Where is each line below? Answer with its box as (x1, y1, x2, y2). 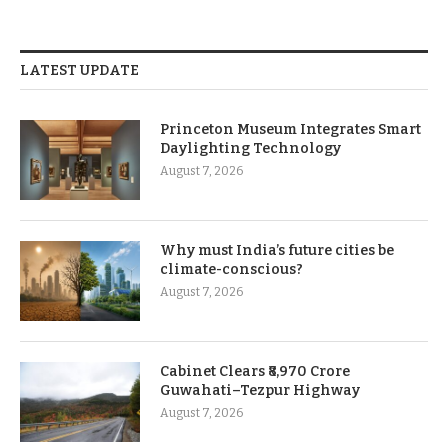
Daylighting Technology (160, 139, 341, 157)
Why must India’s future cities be (160, 241, 394, 259)
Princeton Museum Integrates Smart (160, 120, 421, 138)
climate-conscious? (160, 260, 303, 278)
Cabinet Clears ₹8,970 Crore (160, 362, 350, 380)
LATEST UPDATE (20, 61, 139, 79)
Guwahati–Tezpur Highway (160, 381, 360, 399)
